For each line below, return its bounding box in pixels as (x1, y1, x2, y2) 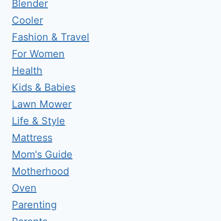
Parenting (12, 199, 57, 211)
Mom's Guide (12, 148, 73, 160)
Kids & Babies (12, 81, 75, 93)
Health (12, 65, 42, 76)
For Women (12, 48, 65, 60)
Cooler (12, 14, 43, 26)
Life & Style (12, 115, 65, 127)
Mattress (12, 132, 52, 144)
